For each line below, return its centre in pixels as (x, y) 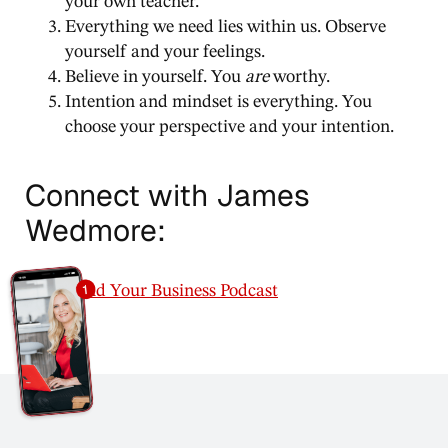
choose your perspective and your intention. (229, 126)
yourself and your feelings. (165, 51)
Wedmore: (95, 230)
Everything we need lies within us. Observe (225, 26)
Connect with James (167, 195)
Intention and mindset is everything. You (218, 101)
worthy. (299, 76)
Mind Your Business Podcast (171, 290)
